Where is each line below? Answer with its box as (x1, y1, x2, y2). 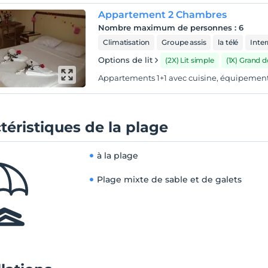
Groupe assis (162, 38, 206, 47)
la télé (218, 38, 239, 47)
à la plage (97, 150, 139, 161)
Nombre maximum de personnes (98, 23, 233, 32)
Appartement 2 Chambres (98, 9, 227, 20)
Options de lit (98, 55, 153, 65)
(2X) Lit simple (165, 56, 214, 65)
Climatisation (103, 38, 150, 47)
